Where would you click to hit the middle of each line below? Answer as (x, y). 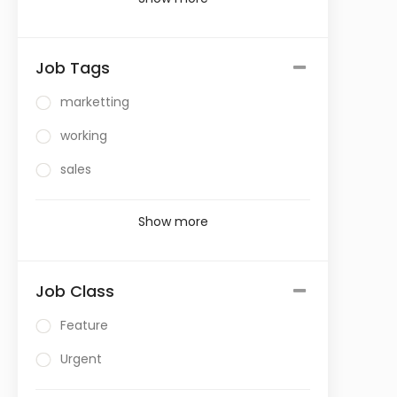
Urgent (81, 359)
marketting (95, 102)
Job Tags (73, 68)
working (84, 136)
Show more (173, 222)
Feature (84, 325)
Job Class (75, 291)
